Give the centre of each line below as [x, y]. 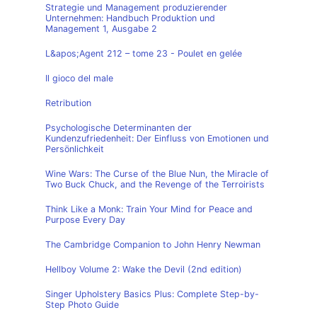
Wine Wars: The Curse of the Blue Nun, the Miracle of [157, 174]
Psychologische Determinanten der [119, 128]
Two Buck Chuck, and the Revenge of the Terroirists [155, 184]
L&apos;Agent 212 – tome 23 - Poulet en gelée [144, 53]
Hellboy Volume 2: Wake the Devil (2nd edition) [144, 269]
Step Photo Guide [82, 305]
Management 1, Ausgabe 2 [101, 29]
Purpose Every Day [85, 220]
